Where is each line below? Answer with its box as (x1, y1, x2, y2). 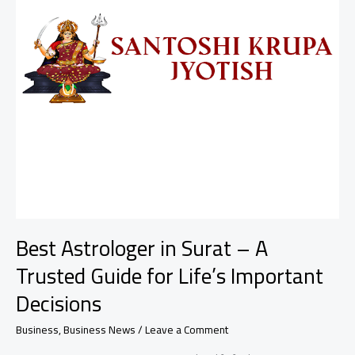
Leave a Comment (145, 319, 228, 340)
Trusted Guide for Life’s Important (16, 255, 323, 297)
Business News (63, 319, 136, 340)
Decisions (16, 283, 101, 325)
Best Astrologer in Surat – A (16, 227, 268, 269)
